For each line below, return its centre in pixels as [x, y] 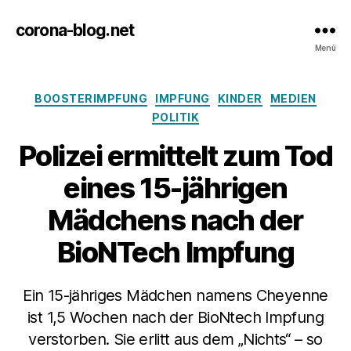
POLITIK [175, 117]
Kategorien [210, 95]
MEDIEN [293, 98]
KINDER [240, 98]
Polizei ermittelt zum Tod [175, 156]
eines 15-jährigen [175, 188]
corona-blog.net [75, 30]
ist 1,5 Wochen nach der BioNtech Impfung [175, 317]
